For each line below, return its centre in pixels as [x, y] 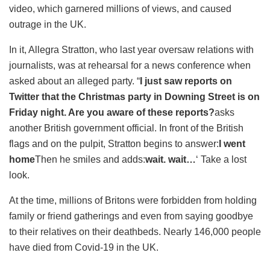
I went [232, 143]
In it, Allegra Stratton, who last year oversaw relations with [131, 49]
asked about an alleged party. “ [74, 81]
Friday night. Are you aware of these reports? [112, 112]
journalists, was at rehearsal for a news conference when [130, 65]
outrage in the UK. [48, 24]
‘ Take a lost [221, 159]
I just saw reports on [186, 81]
